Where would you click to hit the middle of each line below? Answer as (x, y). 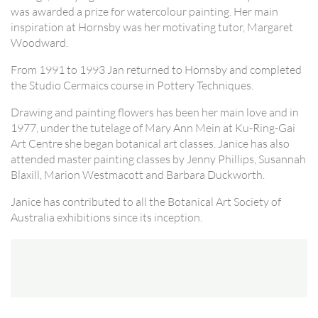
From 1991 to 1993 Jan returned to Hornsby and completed (156, 70)
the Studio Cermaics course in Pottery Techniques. (132, 86)
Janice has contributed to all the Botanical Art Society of (146, 202)
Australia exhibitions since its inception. (106, 218)
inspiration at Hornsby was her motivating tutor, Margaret (152, 27)
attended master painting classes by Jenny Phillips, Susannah (158, 159)
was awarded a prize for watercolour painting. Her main (144, 12)
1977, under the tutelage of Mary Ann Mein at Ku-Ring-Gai (153, 128)
